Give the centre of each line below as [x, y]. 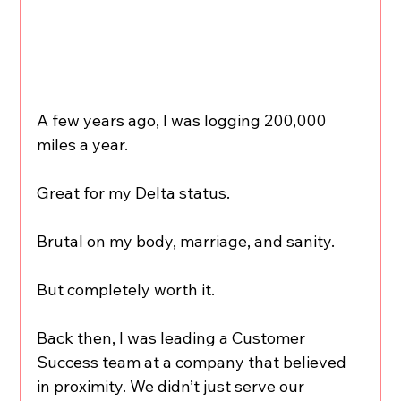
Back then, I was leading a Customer [173, 337]
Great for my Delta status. [134, 192]
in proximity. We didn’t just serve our [173, 386]
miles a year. [83, 144]
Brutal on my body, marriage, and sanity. [186, 241]
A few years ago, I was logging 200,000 [183, 120]
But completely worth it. [126, 289]
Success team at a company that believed [194, 362]
